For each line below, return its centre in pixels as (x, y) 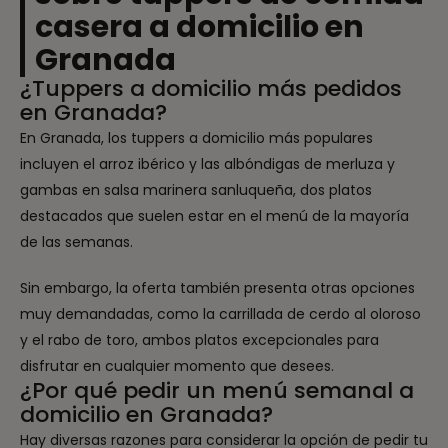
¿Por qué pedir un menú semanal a (217, 390)
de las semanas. (76, 241)
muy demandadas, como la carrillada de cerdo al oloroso (220, 313)
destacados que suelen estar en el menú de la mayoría (214, 215)
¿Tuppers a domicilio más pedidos (211, 88)
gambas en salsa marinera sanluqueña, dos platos (196, 189)
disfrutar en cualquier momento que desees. (179, 365)
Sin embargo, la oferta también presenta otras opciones (217, 287)
